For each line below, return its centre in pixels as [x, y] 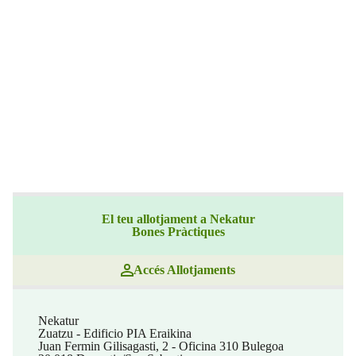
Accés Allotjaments [184, 269]
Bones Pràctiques [178, 231]
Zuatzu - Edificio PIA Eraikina [115, 333]
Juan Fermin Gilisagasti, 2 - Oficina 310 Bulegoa [161, 346]
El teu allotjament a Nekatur [178, 219]
